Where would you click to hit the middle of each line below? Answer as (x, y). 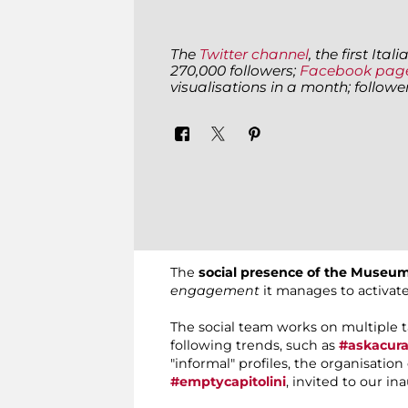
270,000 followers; (235, 70)
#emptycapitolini (228, 382)
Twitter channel (254, 54)
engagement (215, 291)
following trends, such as (255, 346)
